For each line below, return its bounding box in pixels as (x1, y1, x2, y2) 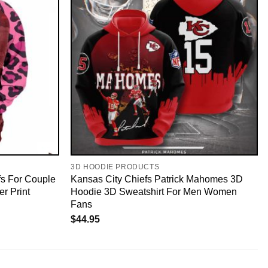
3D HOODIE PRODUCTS (71, 163, 160, 172)
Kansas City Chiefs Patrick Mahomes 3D (71, 173, 243, 185)
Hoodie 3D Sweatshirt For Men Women (71, 186, 237, 197)
